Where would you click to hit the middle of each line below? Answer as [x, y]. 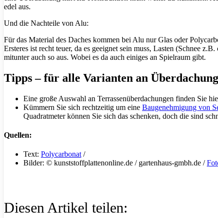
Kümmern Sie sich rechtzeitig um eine [83, 107]
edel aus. [17, 6]
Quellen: [18, 135]
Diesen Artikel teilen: [66, 208]
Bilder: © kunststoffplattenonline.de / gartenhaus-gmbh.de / [115, 163]
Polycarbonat [61, 154]
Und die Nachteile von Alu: [46, 23]
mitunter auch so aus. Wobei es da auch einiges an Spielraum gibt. [105, 57]
